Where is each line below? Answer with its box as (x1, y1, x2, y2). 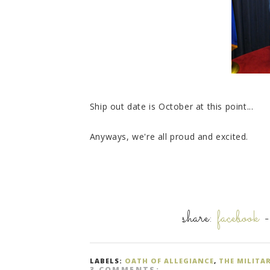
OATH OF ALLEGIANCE (124, 256, 214, 265)
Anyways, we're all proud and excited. (89, 130, 249, 142)
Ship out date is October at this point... (89, 100, 254, 112)
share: (182, 207, 218, 230)
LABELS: (89, 256, 125, 265)
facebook (217, 207, 260, 230)
